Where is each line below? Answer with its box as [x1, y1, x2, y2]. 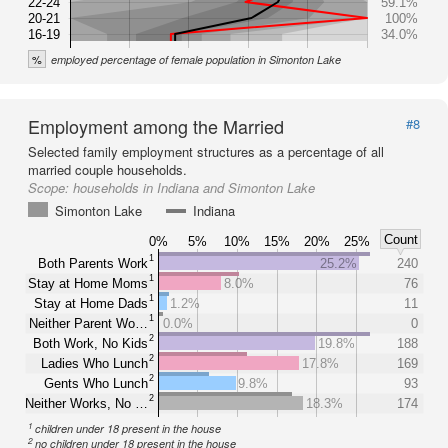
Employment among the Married [28, 113, 284, 139]
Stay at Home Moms [28, 275, 148, 291]
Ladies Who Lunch [41, 355, 148, 371]
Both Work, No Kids [33, 335, 148, 351]
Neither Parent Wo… [29, 315, 148, 331]
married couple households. [28, 160, 187, 179]
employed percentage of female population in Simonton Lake [51, 52, 341, 67]
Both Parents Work [38, 255, 148, 271]
